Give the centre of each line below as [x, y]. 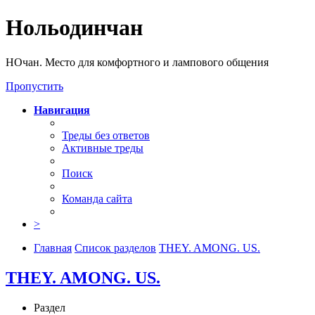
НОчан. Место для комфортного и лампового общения [137, 62]
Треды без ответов [106, 135]
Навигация [62, 110]
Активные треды [103, 148]
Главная [53, 247]
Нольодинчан [74, 28]
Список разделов [115, 247]
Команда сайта [97, 198]
